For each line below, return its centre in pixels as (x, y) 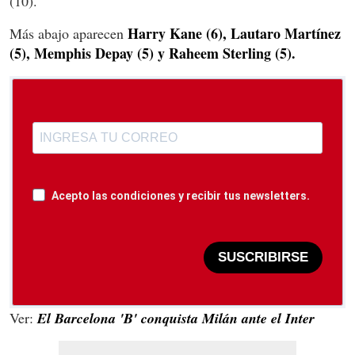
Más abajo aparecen (69, 33)
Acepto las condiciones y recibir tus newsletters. (181, 195)
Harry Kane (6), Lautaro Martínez (234, 33)
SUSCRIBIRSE (263, 257)
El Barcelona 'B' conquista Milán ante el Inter (176, 318)
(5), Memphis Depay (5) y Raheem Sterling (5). (153, 53)
